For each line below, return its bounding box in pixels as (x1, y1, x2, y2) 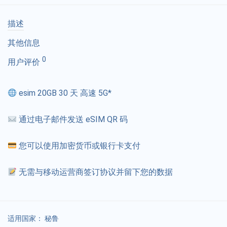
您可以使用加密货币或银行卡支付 (17, 141, 141, 151)
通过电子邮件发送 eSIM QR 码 (17, 115, 128, 125)
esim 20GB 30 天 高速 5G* (17, 88, 112, 98)
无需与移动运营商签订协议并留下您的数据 (17, 167, 173, 177)
